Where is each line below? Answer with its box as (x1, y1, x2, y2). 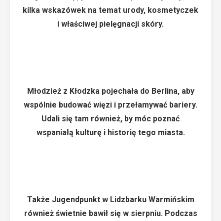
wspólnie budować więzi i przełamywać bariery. (24, 100, 197, 110)
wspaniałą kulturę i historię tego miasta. (36, 128, 185, 137)
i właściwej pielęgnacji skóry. (57, 19, 164, 29)
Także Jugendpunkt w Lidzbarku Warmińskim (27, 195, 194, 204)
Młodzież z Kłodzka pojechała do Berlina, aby (27, 86, 194, 96)
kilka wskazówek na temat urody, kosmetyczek (23, 5, 198, 15)
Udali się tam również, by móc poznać (41, 114, 180, 123)
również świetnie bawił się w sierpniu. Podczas (24, 209, 197, 218)
